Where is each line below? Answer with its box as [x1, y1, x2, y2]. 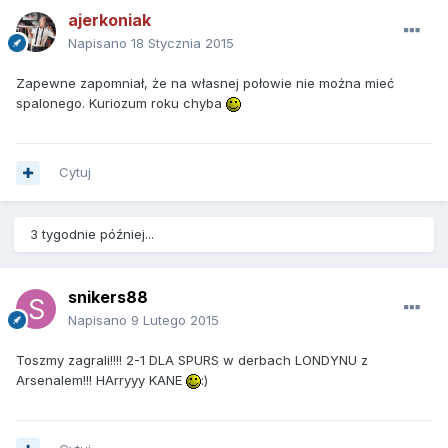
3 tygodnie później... [30, 226, 154, 243]
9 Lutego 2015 [131, 312, 219, 329]
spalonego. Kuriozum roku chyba [16, 95, 226, 112]
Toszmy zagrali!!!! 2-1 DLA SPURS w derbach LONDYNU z [16, 352, 368, 369]
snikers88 [68, 287, 148, 308]
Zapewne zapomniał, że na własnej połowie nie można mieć [16, 75, 394, 92]
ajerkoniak [68, 10, 151, 31]
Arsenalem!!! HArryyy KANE [16, 372, 186, 389]
